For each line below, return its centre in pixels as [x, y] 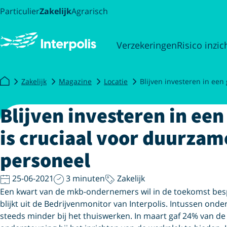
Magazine [75, 81]
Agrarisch [90, 11]
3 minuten [85, 178]
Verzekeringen [147, 45]
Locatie [116, 81]
